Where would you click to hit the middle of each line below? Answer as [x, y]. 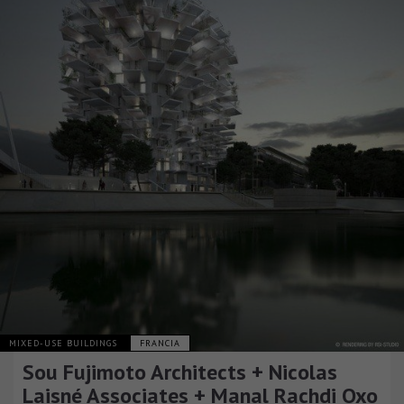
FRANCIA [160, 343]
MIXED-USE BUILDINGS [65, 343]
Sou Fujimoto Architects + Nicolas [180, 372]
